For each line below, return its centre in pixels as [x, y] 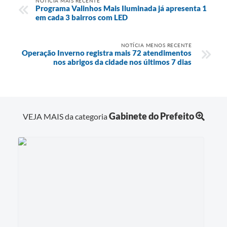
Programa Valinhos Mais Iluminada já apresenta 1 [121, 8]
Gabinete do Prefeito [151, 116]
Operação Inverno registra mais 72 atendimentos [107, 52]
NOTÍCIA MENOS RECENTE [156, 45]
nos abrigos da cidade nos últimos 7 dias [122, 62]
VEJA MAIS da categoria [66, 117]
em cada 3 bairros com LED [82, 17]
